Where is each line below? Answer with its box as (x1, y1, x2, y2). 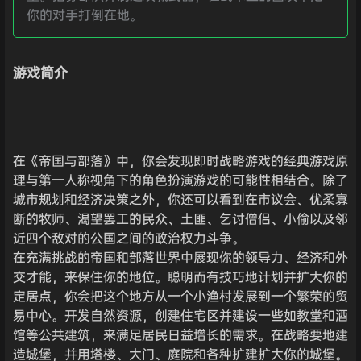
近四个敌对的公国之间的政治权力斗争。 (13, 228, 245, 247)
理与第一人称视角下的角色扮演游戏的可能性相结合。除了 (13, 170, 348, 189)
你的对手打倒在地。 (27, 5, 143, 23)
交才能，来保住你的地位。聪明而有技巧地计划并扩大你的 (13, 267, 348, 285)
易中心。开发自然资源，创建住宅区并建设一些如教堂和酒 (13, 305, 348, 324)
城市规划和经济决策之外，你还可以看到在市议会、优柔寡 (13, 189, 348, 208)
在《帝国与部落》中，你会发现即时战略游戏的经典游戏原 (13, 151, 348, 169)
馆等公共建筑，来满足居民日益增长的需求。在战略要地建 (13, 325, 348, 343)
